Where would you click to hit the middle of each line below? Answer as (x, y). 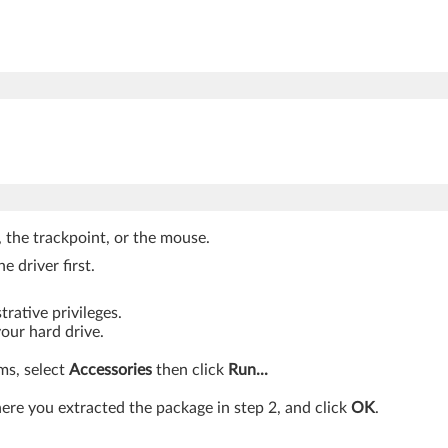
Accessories (110, 369)
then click (190, 369)
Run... (248, 369)
